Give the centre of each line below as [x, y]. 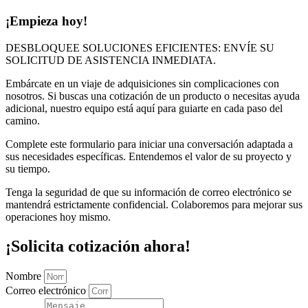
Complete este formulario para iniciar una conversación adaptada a [149, 144]
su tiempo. [28, 169]
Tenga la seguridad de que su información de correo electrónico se [148, 192]
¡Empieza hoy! [46, 21]
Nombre [25, 276]
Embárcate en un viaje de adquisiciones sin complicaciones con [142, 84]
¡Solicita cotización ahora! [98, 246]
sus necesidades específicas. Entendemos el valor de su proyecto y [148, 157]
